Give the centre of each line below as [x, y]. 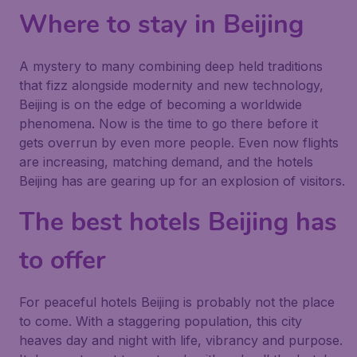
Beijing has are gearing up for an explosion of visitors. [182, 181]
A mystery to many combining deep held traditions [171, 66]
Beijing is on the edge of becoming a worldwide [161, 104]
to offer [62, 260]
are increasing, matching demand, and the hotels [166, 162]
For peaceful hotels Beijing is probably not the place [177, 302]
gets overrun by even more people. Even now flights [179, 143]
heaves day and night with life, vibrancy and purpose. [181, 340]
